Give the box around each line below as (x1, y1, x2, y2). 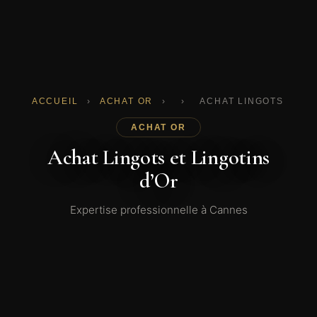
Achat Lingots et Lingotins (47, 144, 270, 171)
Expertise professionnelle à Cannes (69, 203, 248, 217)
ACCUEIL (31, 96, 79, 107)
